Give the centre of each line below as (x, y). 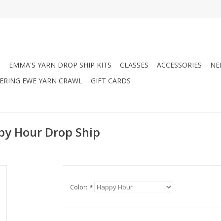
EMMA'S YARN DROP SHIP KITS (60, 65)
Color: (79, 187)
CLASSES (134, 65)
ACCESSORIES (179, 65)
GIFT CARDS (111, 81)
